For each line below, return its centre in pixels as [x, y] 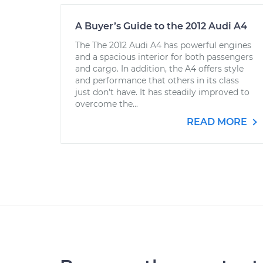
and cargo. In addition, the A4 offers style [159, 69]
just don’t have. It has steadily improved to [162, 92]
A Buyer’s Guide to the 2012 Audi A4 [161, 26]
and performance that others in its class [157, 80]
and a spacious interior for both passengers [164, 57]
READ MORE [218, 122]
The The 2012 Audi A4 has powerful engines [163, 45]
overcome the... [107, 104]
